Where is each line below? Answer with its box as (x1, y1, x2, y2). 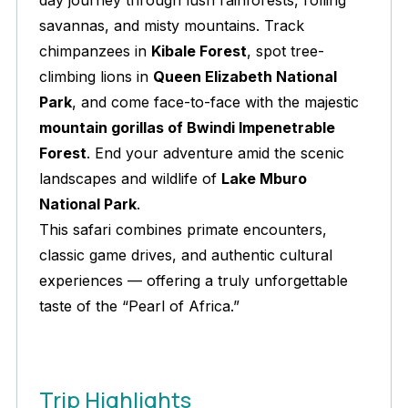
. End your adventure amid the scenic (87, 144, 344, 163)
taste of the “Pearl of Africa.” (39, 297, 240, 316)
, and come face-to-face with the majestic (72, 93, 359, 112)
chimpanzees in (39, 42, 151, 61)
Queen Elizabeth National (153, 67, 337, 87)
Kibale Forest (151, 42, 247, 61)
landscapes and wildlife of (39, 169, 221, 189)
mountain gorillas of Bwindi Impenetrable (39, 118, 335, 138)
